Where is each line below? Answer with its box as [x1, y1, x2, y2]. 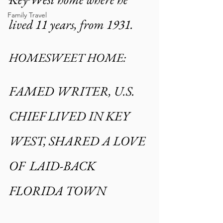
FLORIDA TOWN [9, 182, 106, 199]
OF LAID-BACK [9, 157, 98, 174]
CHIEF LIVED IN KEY [9, 107, 132, 124]
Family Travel [7, 10, 47, 19]
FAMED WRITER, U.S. [9, 82, 137, 100]
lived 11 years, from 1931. [9, 15, 133, 33]
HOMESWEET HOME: [9, 49, 126, 65]
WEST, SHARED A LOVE [9, 132, 148, 149]
